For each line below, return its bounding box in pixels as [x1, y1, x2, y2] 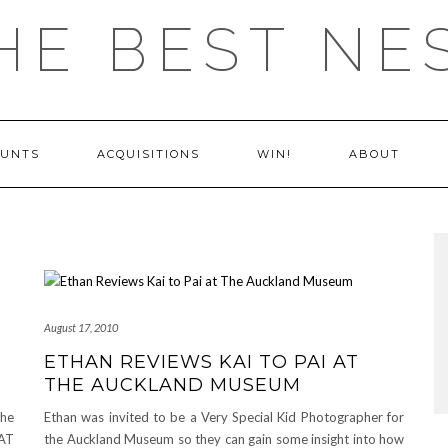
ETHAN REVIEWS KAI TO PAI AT [44, 351, 359, 373]
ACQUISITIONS [97, 147, 200, 161]
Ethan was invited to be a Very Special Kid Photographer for [44, 409, 404, 425]
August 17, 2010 [44, 321, 118, 334]
